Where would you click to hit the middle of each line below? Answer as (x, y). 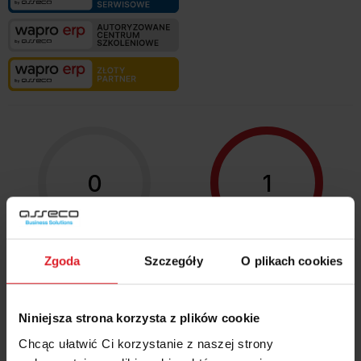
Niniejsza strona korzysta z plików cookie (139, 318)
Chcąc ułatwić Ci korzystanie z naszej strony (146, 343)
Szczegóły (173, 261)
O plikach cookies (292, 261)
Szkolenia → (94, 251)
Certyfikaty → (267, 251)
